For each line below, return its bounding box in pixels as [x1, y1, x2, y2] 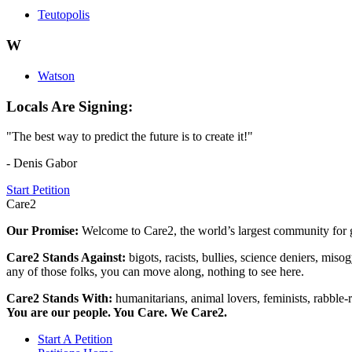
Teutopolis [38, 8, 90, 22]
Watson [38, 68, 75, 82]
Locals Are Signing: [6, 97, 133, 115]
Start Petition [6, 183, 70, 197]
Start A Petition [38, 332, 112, 346]
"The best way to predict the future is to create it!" [6, 130, 253, 144]
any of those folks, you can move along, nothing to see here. [6, 265, 304, 279]
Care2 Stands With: [6, 291, 115, 306]
